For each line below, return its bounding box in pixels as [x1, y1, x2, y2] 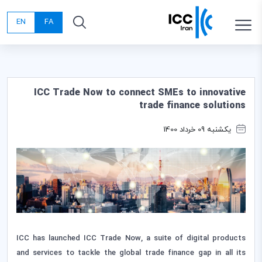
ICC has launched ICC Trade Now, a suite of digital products [16, 233, 246, 244]
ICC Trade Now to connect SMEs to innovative [34, 87, 246, 99]
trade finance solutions [139, 99, 246, 112]
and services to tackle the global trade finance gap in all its [16, 248, 246, 259]
